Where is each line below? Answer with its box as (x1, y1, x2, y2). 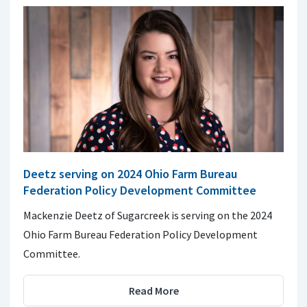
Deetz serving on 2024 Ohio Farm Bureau (23, 166, 237, 182)
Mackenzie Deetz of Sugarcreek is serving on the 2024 (23, 208, 272, 223)
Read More (128, 284, 179, 298)
